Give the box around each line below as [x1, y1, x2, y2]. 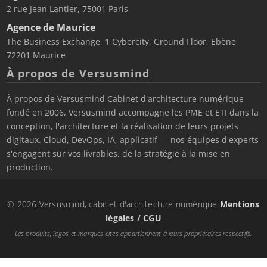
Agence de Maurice [7, 20, 96, 34]
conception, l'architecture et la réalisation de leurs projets [7, 120, 239, 132]
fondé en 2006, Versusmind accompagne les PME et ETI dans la [7, 107, 259, 118]
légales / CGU [105, 212, 162, 223]
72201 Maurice [7, 49, 66, 61]
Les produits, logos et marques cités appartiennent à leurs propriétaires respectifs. [14, 228, 253, 238]
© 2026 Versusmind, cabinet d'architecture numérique [7, 198, 220, 210]
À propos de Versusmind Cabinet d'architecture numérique [7, 93, 244, 104]
